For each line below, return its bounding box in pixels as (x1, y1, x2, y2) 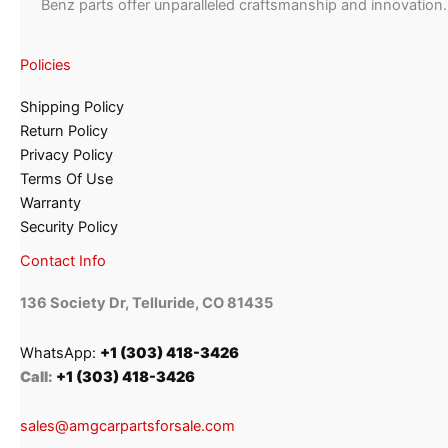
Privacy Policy (20, 146, 113, 165)
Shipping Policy (20, 98, 124, 117)
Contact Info (20, 252, 106, 271)
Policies (20, 55, 71, 74)
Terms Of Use (20, 170, 113, 189)
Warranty (20, 194, 81, 213)
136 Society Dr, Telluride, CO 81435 (20, 294, 273, 313)
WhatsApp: (20, 343, 100, 362)
